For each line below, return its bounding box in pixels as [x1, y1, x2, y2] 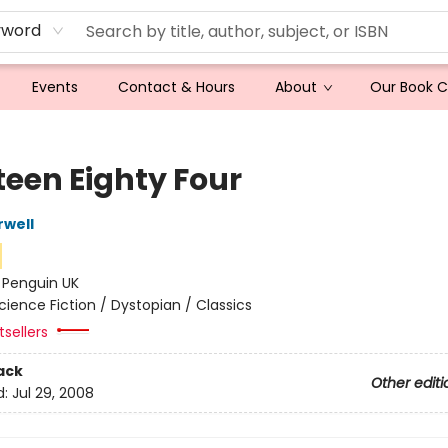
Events [32, 77, 78, 97]
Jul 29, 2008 [11, 383, 94, 404]
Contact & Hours [118, 77, 235, 97]
